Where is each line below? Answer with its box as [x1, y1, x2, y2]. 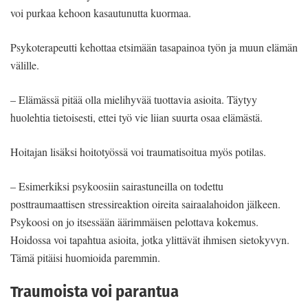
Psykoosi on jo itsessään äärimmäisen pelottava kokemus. [10, 214, 258, 230]
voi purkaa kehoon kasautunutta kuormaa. [10, 5, 191, 21]
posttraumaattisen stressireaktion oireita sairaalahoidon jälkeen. [10, 197, 280, 212]
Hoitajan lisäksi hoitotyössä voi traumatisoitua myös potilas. [10, 144, 266, 159]
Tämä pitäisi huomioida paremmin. [10, 250, 160, 265]
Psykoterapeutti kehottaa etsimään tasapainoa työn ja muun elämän [10, 40, 298, 55]
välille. [10, 58, 39, 73]
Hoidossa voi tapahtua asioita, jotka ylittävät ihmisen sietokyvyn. [10, 232, 289, 247]
